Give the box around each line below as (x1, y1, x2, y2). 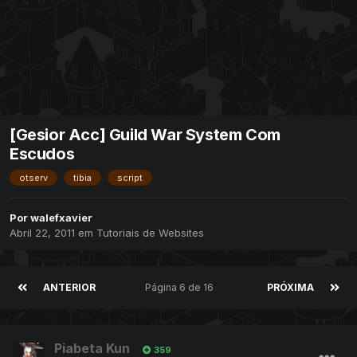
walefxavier (30, 211, 92, 225)
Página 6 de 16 (144, 281, 218, 294)
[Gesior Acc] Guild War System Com (10, 125, 280, 145)
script (117, 172, 143, 184)
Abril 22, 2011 (10, 226, 78, 240)
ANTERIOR (43, 281, 96, 294)
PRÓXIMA (267, 281, 314, 294)
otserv (19, 172, 48, 184)
